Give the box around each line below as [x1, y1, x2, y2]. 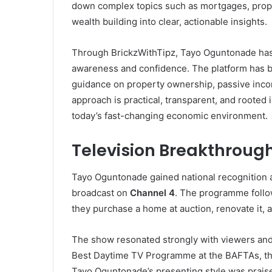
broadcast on [72, 187, 130, 199]
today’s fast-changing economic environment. [72, 109, 268, 121]
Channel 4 [130, 187, 175, 199]
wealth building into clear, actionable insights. [72, 15, 267, 27]
